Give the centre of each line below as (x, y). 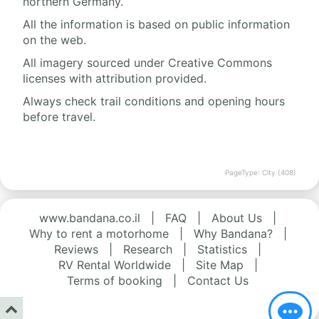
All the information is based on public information (156, 25)
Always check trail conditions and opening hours (154, 101)
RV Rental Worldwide (114, 265)
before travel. (59, 117)
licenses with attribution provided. (115, 79)
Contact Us (218, 281)
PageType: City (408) (261, 173)
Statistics (222, 250)
